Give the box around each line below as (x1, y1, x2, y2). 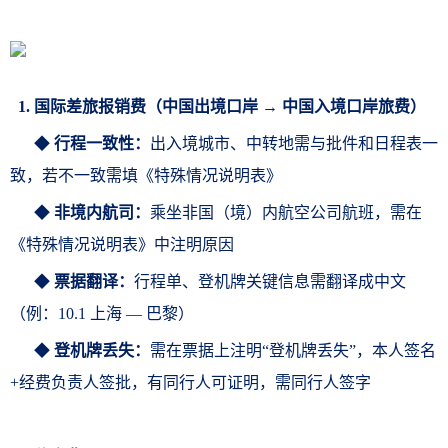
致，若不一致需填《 (10, 167, 154, 184)
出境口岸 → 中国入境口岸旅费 (194, 98, 410, 115)
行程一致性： (54, 135, 150, 152)
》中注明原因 (138, 236, 234, 253)
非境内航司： (54, 204, 150, 221)
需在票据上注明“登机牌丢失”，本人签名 (150, 342, 436, 359)
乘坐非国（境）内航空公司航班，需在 (150, 204, 422, 221)
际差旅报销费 (50, 98, 146, 115)
